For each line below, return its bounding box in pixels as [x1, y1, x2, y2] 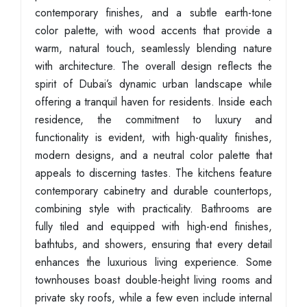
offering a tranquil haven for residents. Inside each [35, 94, 272, 110]
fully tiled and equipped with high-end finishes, [35, 219, 272, 234]
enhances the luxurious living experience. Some [35, 254, 272, 270]
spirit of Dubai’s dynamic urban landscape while [35, 76, 272, 92]
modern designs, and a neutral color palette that [35, 147, 272, 163]
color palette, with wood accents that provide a [35, 23, 272, 38]
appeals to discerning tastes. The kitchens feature [35, 165, 272, 181]
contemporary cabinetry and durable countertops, [35, 183, 272, 199]
